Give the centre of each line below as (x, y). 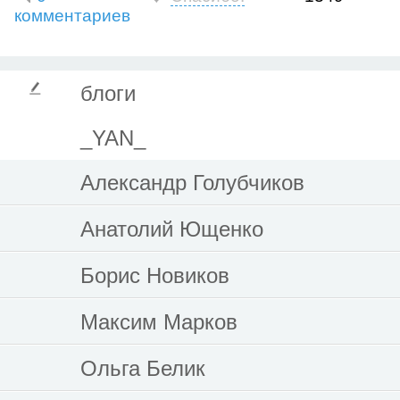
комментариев (72, 15)
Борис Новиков (155, 275)
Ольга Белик (143, 368)
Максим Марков (159, 321)
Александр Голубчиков (192, 182)
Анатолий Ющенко (172, 229)
